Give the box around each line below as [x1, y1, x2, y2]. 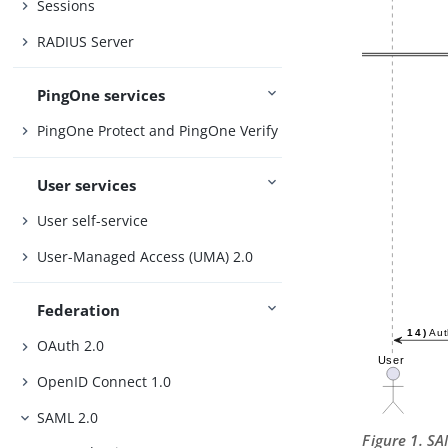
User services [37, 174, 137, 195]
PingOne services [37, 84, 166, 105]
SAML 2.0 [37, 407, 99, 427]
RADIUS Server [37, 31, 135, 51]
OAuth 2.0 [37, 336, 105, 356]
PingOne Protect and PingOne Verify [37, 121, 279, 141]
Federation [37, 299, 121, 320]
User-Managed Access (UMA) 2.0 [37, 246, 254, 266]
